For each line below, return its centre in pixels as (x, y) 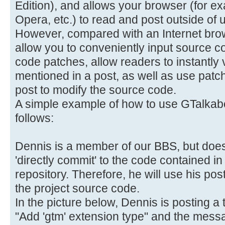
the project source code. (77, 188)
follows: (34, 118)
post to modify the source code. (96, 90)
